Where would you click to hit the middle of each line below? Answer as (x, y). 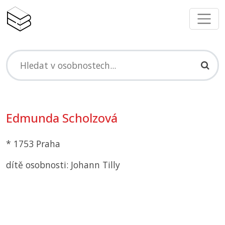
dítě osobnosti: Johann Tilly (63, 165)
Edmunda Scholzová (62, 118)
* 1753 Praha (33, 144)
